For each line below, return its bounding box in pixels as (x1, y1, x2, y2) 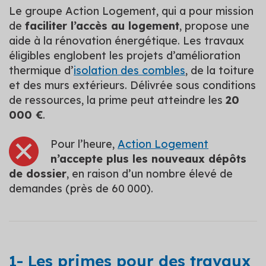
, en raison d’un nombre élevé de (66, 167, 233, 180)
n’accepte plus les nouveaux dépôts (50, 152, 246, 166)
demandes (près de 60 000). (9, 182, 153, 195)
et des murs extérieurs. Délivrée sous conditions (9, 78, 256, 92)
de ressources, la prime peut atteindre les (9, 93, 226, 107)
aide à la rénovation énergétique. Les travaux (9, 34, 244, 47)
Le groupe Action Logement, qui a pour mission (9, 4, 254, 18)
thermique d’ (9, 64, 74, 77)
